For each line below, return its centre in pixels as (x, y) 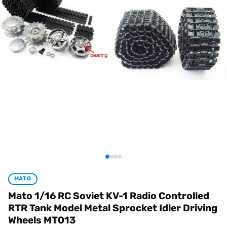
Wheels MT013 (42, 220)
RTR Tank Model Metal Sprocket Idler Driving (113, 208)
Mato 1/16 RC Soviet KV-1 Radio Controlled (109, 196)
